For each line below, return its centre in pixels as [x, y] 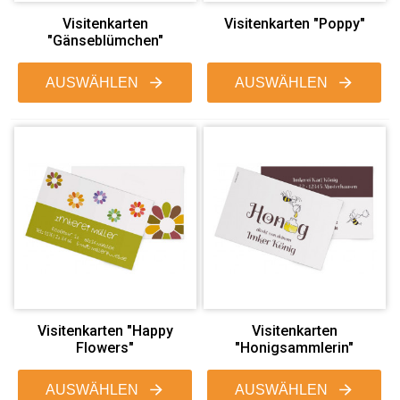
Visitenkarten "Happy [105, 330]
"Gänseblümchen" [105, 40]
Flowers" [105, 347]
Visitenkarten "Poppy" [294, 23]
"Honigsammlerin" [295, 347]
